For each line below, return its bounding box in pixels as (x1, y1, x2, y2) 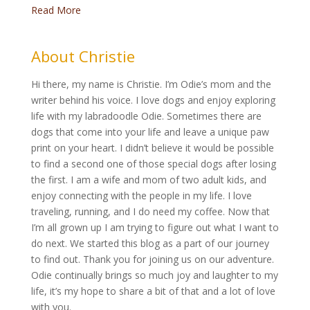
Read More (30, 3, 81, 17)
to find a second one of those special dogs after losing (30, 156, 276, 170)
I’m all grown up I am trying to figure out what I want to (30, 220, 279, 234)
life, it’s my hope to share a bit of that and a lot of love (30, 284, 275, 298)
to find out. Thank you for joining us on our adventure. (30, 252, 274, 266)
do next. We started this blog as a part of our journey (30, 236, 269, 250)
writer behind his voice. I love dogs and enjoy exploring (30, 93, 275, 107)
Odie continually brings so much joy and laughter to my (30, 268, 278, 282)
